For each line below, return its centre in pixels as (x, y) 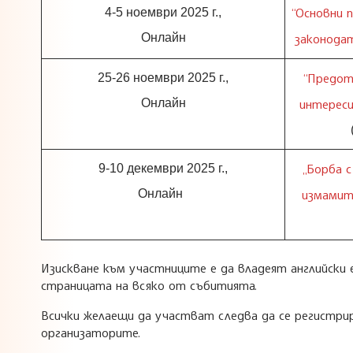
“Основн (314, 12)
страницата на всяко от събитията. (149, 285)
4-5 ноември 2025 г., (163, 12)
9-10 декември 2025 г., (163, 168)
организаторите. (91, 332)
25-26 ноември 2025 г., (163, 77)
